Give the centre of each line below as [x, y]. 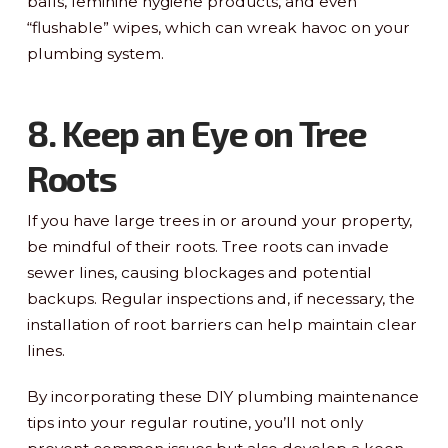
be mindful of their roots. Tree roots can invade [207, 246]
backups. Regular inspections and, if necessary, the [220, 298]
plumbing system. [95, 53]
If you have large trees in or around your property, [219, 220]
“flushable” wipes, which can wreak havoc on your [218, 27]
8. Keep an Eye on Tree [196, 132]
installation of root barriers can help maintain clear [221, 324]
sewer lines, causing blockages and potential [199, 272]
